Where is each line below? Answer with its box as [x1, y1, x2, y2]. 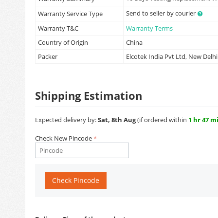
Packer [38, 52, 57, 61]
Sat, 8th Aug [98, 115, 136, 124]
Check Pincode [52, 176, 99, 185]
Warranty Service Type [38, 9, 103, 18]
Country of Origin [38, 38, 88, 47]
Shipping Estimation [35, 88, 142, 103]
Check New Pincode [35, 134, 92, 143]
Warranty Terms [126, 24, 173, 33]
